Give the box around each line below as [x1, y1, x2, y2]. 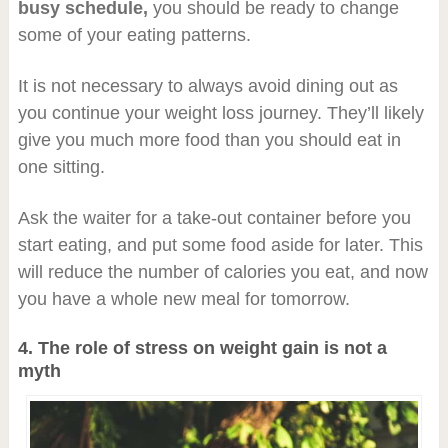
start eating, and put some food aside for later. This [17, 235, 423, 256]
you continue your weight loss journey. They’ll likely [17, 103, 424, 124]
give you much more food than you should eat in [17, 130, 401, 151]
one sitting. [17, 157, 105, 178]
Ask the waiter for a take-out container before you [17, 208, 411, 229]
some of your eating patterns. [17, 25, 251, 46]
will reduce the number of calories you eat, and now [17, 262, 428, 283]
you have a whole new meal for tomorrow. [17, 289, 350, 310]
